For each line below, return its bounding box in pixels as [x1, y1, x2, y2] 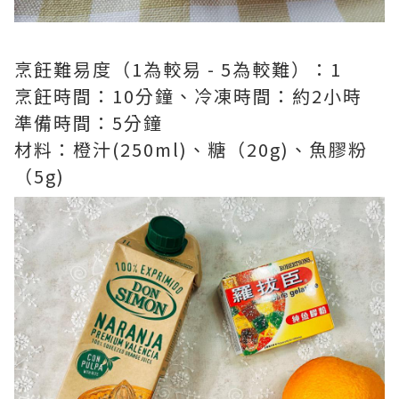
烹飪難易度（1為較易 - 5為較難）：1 [14, 56, 342, 82]
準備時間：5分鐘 [14, 110, 163, 135]
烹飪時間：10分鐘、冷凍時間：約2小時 [14, 83, 362, 109]
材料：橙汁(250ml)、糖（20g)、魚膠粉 [14, 136, 368, 162]
